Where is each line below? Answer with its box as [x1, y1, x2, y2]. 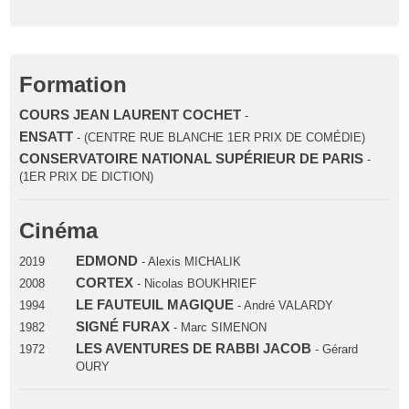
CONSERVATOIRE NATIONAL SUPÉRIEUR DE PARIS [19, 152, 368, 167]
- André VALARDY [236, 299, 333, 313]
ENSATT [19, 130, 78, 145]
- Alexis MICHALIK [137, 255, 241, 269]
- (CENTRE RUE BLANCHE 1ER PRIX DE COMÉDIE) [77, 131, 366, 145]
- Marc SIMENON [173, 320, 267, 335]
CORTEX [75, 276, 133, 291]
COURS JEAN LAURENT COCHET [19, 108, 242, 123]
